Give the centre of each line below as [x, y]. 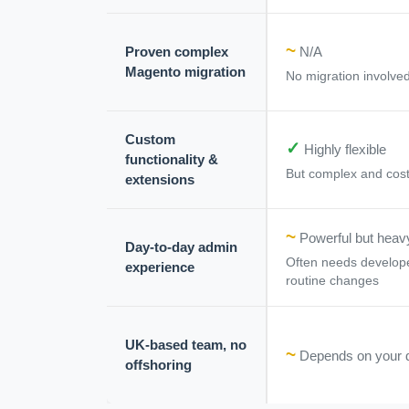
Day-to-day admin [181, 247]
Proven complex [177, 52]
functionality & [172, 160]
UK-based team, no [186, 345]
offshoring [158, 365]
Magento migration [185, 72]
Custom [150, 140]
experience [160, 267]
